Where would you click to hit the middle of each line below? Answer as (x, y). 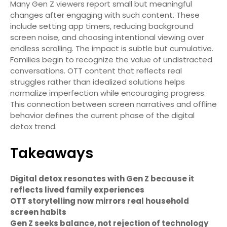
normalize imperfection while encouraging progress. (108, 93)
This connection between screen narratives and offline (113, 104)
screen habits (38, 212)
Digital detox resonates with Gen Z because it (102, 178)
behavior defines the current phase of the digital (102, 115)
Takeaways (52, 153)
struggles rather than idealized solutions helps (98, 82)
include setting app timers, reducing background (102, 26)
